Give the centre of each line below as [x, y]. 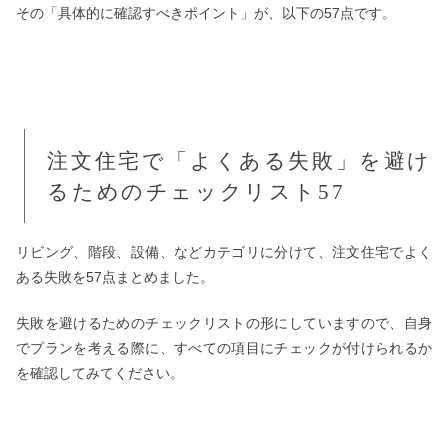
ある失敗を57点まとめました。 [115, 276]
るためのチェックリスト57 [196, 191]
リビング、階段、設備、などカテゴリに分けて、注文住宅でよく [224, 251]
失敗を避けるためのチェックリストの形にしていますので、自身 [224, 323]
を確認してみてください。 [100, 373]
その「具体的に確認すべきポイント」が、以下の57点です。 [206, 12]
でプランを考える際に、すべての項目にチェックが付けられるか [224, 348]
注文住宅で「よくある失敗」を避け [239, 160]
